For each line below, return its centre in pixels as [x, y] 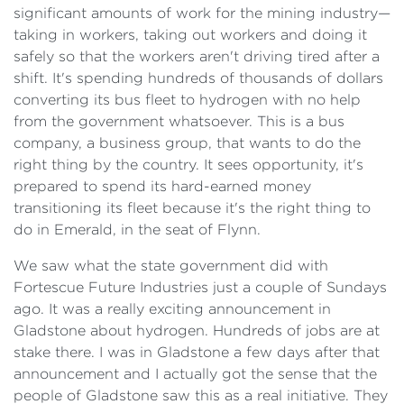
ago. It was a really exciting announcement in [172, 309]
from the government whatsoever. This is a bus [179, 121]
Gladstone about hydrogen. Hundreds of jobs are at [197, 331]
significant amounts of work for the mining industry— [202, 13]
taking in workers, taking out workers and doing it [190, 35]
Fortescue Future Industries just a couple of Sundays [200, 287]
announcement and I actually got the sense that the [195, 374]
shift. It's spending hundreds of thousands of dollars [198, 78]
